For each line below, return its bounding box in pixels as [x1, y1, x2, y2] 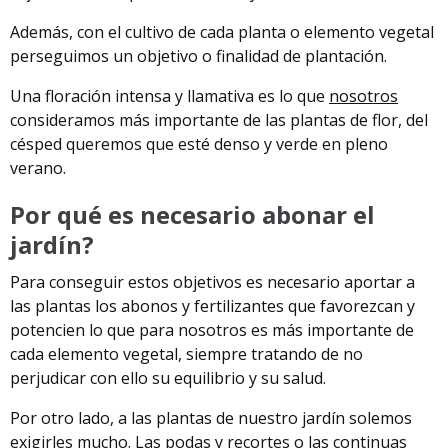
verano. [10, 156, 66, 179]
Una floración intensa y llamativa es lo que [10, 84, 329, 107]
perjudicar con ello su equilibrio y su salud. [10, 366, 326, 389]
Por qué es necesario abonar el [10, 197, 375, 231]
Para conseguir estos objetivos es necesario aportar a [10, 270, 415, 293]
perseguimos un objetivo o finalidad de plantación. [10, 44, 387, 67]
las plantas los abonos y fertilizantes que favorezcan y [10, 294, 415, 317]
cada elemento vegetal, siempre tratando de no [10, 342, 363, 365]
